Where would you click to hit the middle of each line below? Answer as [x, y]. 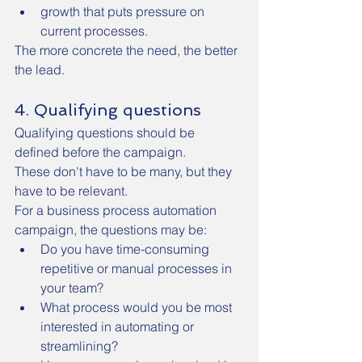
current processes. [94, 31]
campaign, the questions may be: [111, 229]
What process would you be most [138, 307]
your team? [72, 288]
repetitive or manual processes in [138, 268]
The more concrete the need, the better [128, 50]
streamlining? [79, 346]
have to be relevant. [71, 191]
